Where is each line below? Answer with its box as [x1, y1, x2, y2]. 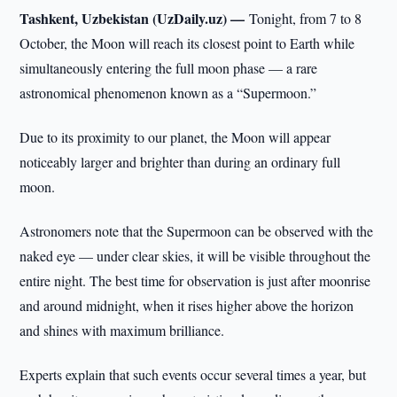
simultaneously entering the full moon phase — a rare [19, 58, 318, 77]
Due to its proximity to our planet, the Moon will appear [19, 128, 331, 146]
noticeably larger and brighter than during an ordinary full [19, 152, 341, 171]
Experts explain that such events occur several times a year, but [19, 365, 367, 384]
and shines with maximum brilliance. [19, 321, 225, 339]
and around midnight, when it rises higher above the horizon [19, 296, 354, 315]
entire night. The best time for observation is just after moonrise [19, 271, 371, 290]
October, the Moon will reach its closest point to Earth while [19, 34, 355, 52]
